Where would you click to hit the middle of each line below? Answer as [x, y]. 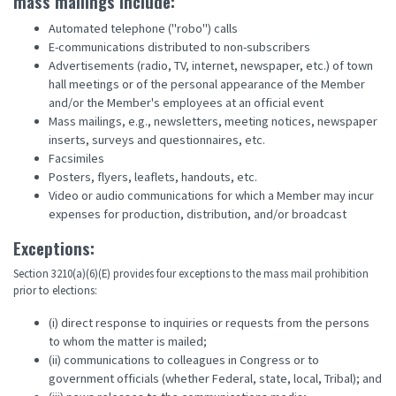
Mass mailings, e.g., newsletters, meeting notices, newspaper [213, 122]
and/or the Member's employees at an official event [186, 103]
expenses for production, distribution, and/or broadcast [198, 215]
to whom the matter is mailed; [128, 342]
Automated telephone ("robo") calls [143, 29]
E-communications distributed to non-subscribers [179, 48]
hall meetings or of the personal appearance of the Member [207, 85]
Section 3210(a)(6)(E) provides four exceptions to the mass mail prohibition [191, 274]
